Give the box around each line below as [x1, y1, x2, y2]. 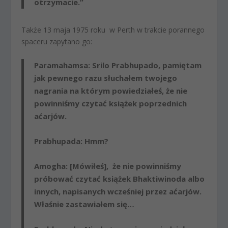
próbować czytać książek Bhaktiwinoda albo [34, 173, 205, 184]
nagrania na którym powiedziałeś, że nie [34, 85, 188, 96]
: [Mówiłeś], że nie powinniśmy [66, 160, 182, 171]
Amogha [34, 160, 66, 171]
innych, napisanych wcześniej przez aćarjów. [34, 186, 202, 196]
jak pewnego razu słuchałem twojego [34, 72, 178, 83]
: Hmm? [80, 135, 109, 146]
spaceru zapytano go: [21, 37, 93, 47]
